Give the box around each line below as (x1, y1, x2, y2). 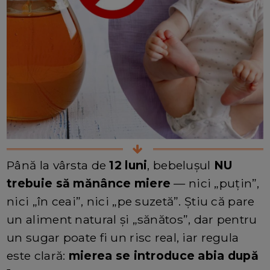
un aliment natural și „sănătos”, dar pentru (7, 212, 257, 227)
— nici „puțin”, (171, 176, 260, 191)
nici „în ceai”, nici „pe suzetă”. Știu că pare (7, 194, 255, 209)
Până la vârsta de (7, 158, 110, 173)
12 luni (109, 158, 148, 173)
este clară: (7, 248, 69, 263)
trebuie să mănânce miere (7, 176, 171, 191)
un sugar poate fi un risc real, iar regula (7, 230, 239, 245)
